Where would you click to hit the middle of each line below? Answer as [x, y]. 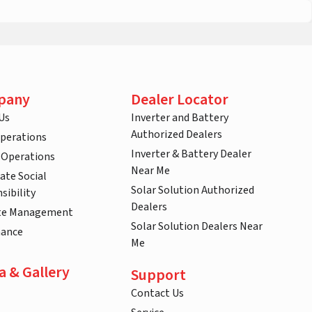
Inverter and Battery [180, 118]
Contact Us [157, 294]
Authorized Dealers [177, 135]
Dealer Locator [180, 100]
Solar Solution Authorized [193, 190]
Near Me [150, 171]
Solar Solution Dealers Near [197, 227]
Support [158, 275]
